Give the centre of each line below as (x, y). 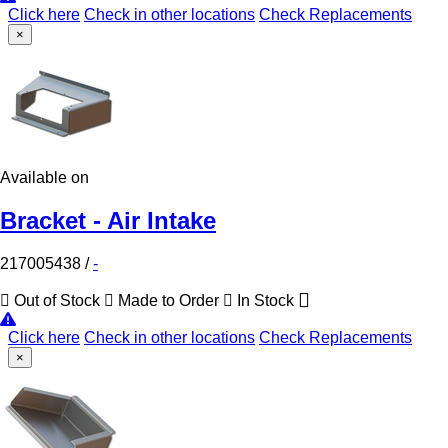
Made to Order (168, 300)
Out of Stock (57, 300)
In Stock (265, 300)
